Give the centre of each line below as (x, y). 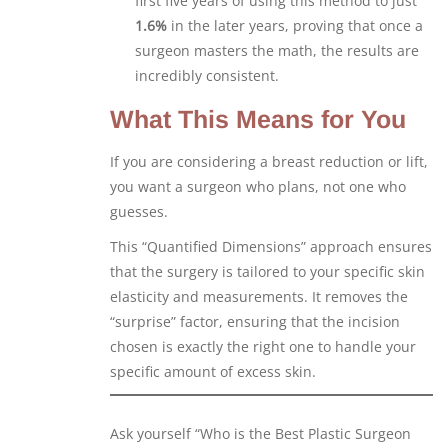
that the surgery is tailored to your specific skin (267, 272)
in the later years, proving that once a (295, 26)
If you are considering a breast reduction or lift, (269, 162)
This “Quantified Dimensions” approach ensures (271, 247)
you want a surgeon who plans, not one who (258, 187)
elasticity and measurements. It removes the (259, 297)
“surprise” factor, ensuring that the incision (255, 322)
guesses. (139, 212)
